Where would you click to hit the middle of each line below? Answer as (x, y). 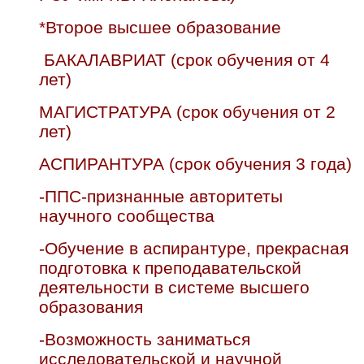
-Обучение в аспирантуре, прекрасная (194, 249)
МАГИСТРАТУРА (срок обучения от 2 (187, 112)
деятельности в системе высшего (174, 288)
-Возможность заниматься (145, 340)
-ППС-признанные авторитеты (161, 197)
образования (91, 307)
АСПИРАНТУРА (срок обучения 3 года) (195, 164)
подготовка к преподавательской (170, 268)
